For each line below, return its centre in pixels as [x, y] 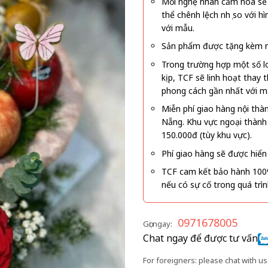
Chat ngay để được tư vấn [200, 238]
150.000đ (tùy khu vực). [207, 135]
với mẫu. [178, 28]
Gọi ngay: [158, 224]
